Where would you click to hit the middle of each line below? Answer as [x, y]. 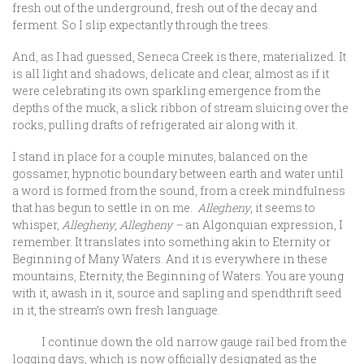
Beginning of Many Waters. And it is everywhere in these [170, 259]
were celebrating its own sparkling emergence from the [167, 91]
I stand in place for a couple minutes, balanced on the [160, 156]
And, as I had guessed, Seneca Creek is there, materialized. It [179, 56]
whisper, [37, 225]
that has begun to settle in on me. [105, 208]
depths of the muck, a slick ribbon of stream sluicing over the [180, 108]
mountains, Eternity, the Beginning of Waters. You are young [178, 276]
